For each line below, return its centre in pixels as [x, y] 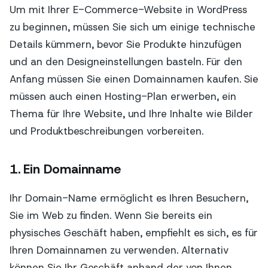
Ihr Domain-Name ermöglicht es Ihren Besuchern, [129, 198]
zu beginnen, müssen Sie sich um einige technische [133, 27]
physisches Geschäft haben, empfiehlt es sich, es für [134, 233]
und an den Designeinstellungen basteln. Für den [126, 61]
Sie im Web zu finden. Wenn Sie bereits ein [111, 216]
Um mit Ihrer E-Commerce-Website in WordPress [128, 9]
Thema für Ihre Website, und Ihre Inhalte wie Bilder [131, 113]
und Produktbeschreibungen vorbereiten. [106, 131]
